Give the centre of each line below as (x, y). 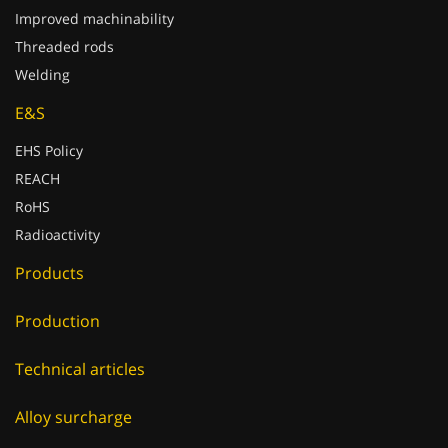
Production (57, 301)
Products (49, 253)
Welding (42, 54)
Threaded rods (64, 26)
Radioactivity (57, 214)
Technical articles (80, 349)
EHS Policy (49, 130)
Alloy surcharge (73, 397)
